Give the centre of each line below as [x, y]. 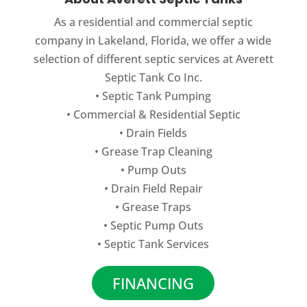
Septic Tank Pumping [157, 96]
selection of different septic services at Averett [153, 59]
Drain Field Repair [157, 189]
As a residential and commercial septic [153, 22]
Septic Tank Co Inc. [153, 78]
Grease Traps [157, 207]
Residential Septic [195, 115]
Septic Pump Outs [157, 226]
